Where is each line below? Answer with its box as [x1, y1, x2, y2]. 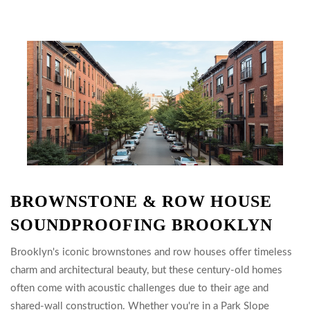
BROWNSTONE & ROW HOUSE [10, 192, 272, 210]
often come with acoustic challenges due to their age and [10, 283, 268, 293]
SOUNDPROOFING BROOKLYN [10, 216, 273, 234]
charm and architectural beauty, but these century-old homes [10, 265, 282, 275]
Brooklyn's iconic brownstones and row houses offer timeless [10, 247, 292, 257]
